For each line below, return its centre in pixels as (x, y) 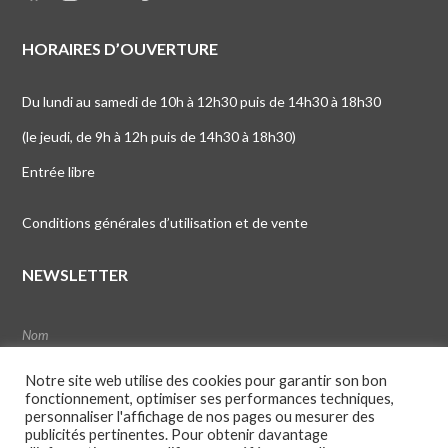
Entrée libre (59, 171)
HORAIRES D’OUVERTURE (120, 48)
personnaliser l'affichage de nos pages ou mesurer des (200, 416)
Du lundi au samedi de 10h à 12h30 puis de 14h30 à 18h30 (202, 101)
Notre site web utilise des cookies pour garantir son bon (206, 380)
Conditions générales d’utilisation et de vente (165, 222)
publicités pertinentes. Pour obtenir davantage (176, 434)
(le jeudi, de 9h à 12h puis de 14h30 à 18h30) (159, 136)
